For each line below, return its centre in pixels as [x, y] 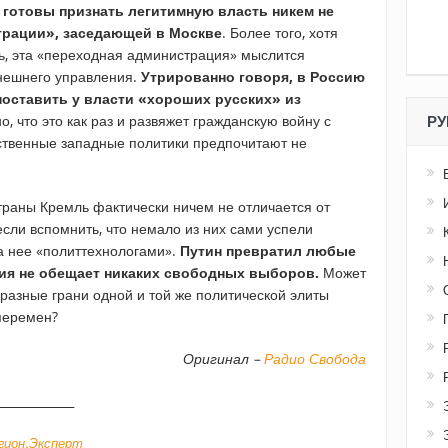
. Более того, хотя [280, 33]
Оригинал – [223, 359]
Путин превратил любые [268, 251]
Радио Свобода [315, 359]
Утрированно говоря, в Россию [253, 77]
